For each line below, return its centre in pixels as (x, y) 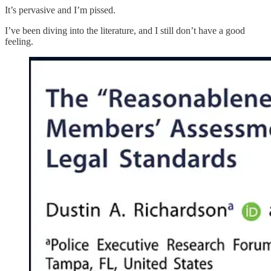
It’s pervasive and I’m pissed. (60, 10)
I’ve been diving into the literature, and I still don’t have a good (125, 30)
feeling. (19, 41)
